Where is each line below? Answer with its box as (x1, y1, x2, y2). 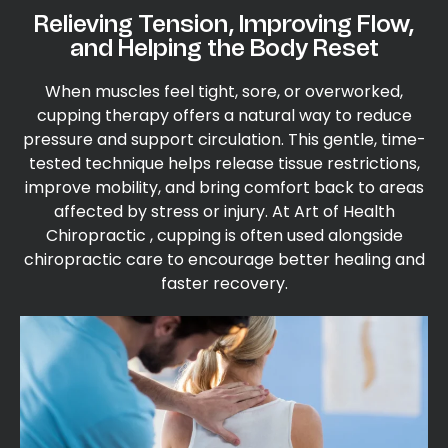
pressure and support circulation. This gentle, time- (22, 128, 426, 151)
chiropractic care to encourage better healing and (23, 248, 425, 271)
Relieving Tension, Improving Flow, (34, 9, 414, 38)
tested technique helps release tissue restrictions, (28, 152, 420, 175)
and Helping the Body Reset (69, 33, 379, 62)
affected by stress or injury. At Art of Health (53, 200, 395, 223)
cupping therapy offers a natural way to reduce (36, 104, 412, 127)
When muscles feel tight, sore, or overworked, (45, 80, 403, 103)
